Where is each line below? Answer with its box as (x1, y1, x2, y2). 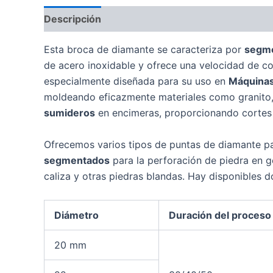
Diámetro (54, 208, 99, 221)
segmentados (44, 154, 110, 167)
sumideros (44, 107, 95, 119)
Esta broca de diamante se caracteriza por (44, 43, 244, 56)
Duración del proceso (169, 208, 271, 221)
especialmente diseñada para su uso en (44, 75, 229, 88)
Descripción (44, 13, 101, 26)
